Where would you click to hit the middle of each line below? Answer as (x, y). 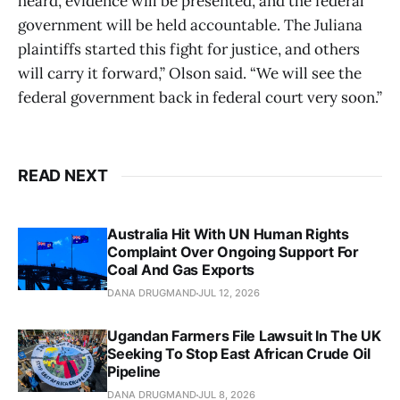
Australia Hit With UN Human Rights (228, 234)
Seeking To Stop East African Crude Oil (239, 354)
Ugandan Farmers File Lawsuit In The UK (244, 336)
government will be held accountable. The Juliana (190, 25)
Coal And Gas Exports (181, 270)
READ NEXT (63, 176)
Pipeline (134, 372)
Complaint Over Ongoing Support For (233, 252)
